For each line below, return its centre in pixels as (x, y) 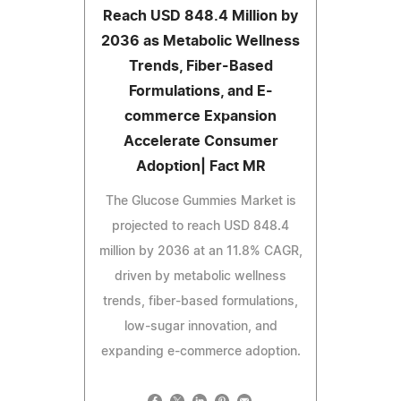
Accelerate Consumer (200, 142)
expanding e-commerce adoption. (200, 352)
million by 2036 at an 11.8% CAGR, (200, 252)
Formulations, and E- (200, 92)
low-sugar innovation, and (200, 327)
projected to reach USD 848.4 (200, 227)
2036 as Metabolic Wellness (200, 42)
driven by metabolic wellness (200, 277)
